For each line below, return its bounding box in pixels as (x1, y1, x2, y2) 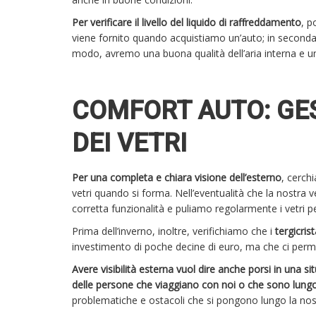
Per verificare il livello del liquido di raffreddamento (72, 16, 301, 30)
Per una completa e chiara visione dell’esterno (72, 171, 281, 185)
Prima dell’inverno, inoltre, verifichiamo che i (72, 224, 275, 238)
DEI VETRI (72, 128, 193, 159)
